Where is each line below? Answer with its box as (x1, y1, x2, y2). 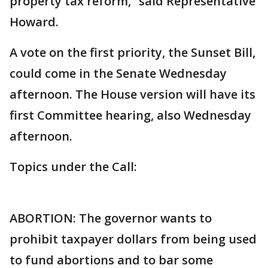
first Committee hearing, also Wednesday (10, 107, 251, 123)
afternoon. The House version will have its (10, 86, 255, 102)
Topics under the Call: (10, 159, 137, 175)
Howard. (10, 14, 59, 30)
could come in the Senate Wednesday (10, 65, 227, 81)
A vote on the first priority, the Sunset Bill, (10, 44, 255, 60)
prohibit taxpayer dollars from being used (10, 231, 257, 247)
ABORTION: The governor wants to (10, 210, 212, 226)
